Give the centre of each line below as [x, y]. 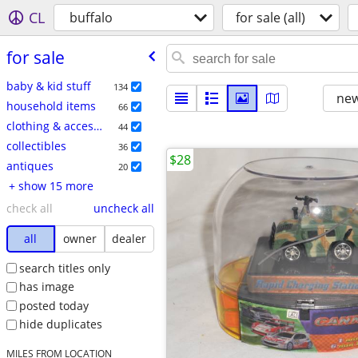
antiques [30, 165]
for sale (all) [270, 18]
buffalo [91, 18]
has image [46, 287]
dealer [129, 238]
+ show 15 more [56, 185]
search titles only [64, 268]
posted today [54, 305]
